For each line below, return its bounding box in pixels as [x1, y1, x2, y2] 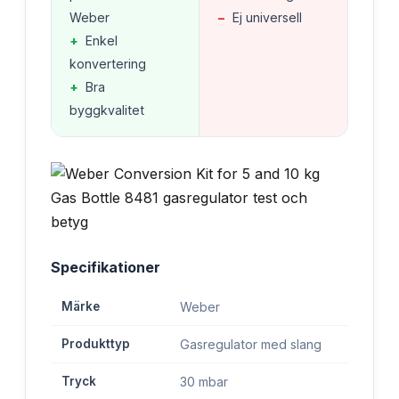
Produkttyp [61, 336, 130, 351]
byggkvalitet [69, 102, 144, 118]
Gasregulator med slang [180, 336, 322, 352]
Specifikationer [51, 257, 160, 276]
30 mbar [180, 373, 228, 389]
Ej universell [232, 9, 302, 25]
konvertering [69, 55, 146, 71]
